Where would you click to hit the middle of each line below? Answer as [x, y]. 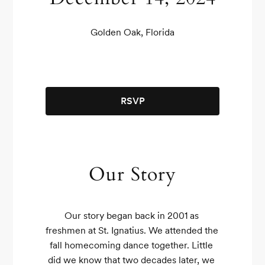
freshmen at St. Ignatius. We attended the [132, 230]
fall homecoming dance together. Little [131, 245]
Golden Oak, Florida [132, 32]
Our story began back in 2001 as [131, 216]
